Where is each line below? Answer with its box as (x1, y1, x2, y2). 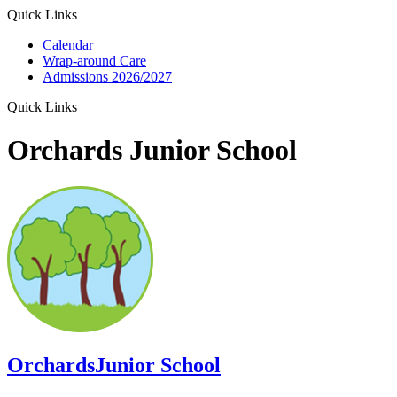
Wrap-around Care (43, 53, 146, 68)
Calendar (43, 37, 93, 52)
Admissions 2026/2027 (43, 69, 172, 84)
